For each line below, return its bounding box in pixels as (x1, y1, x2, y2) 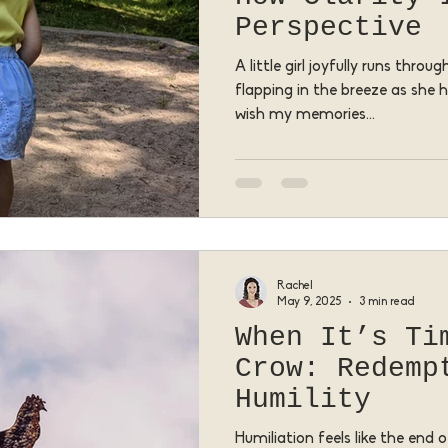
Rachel (277, 280, 313, 292)
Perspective (235, 11, 422, 43)
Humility (235, 384, 371, 415)
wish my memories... (235, 106, 375, 123)
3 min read (359, 295, 415, 308)
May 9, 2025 (277, 295, 341, 308)
